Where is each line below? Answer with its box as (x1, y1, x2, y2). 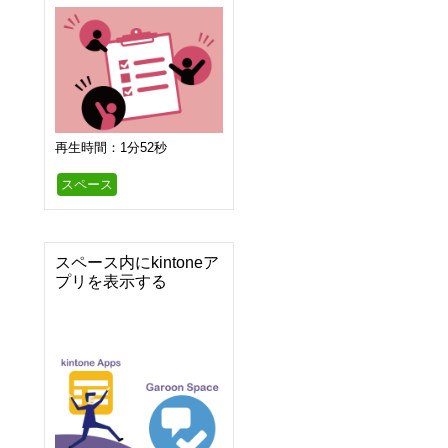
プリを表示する (55, 273, 167, 291)
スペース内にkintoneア (55, 254, 219, 272)
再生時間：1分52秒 (55, 140, 167, 156)
